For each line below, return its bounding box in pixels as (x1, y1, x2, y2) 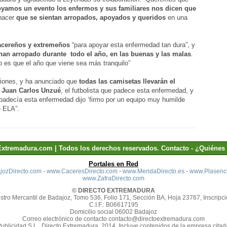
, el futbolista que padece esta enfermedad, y (61, 87, 194, 95)
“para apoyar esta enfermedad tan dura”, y (70, 41, 195, 49)
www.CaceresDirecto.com (46, 168, 118, 175)
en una (166, 14, 187, 22)
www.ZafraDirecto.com (83, 175, 144, 182)
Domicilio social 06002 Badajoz (70, 208, 157, 215)
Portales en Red (89, 160, 138, 168)
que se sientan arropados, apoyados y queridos (16, 14, 166, 22)
